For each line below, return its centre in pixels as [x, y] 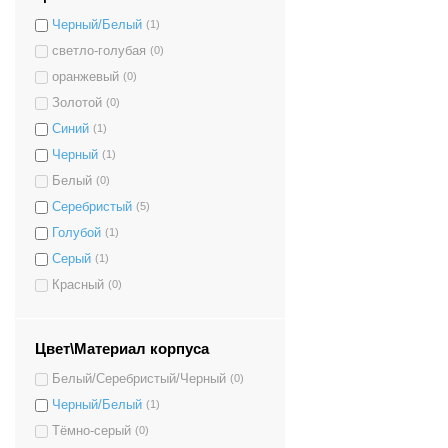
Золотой [77, 103]
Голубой [76, 233]
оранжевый [85, 77]
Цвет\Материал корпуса [122, 349]
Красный [78, 285]
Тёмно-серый [91, 430]
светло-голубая [99, 51]
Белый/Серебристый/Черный [139, 378]
